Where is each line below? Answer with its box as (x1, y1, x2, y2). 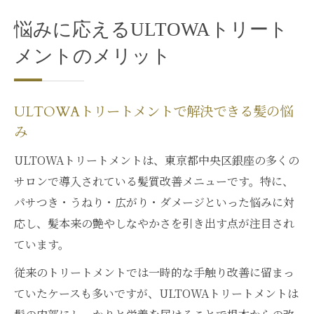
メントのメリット (14, 46, 171, 67)
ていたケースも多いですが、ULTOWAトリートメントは (14, 285, 299, 301)
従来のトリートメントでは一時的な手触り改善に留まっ (14, 264, 294, 280)
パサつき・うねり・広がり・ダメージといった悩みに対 (14, 194, 294, 210)
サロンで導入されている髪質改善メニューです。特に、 (14, 173, 294, 189)
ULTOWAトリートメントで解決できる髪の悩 (14, 103, 293, 121)
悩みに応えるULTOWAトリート (14, 19, 288, 40)
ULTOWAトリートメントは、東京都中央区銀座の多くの (14, 152, 299, 168)
